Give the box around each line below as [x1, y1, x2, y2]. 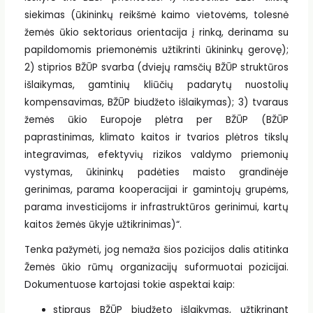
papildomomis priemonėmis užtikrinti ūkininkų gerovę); [24, 43, 289, 57]
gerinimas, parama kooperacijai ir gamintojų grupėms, [24, 183, 289, 197]
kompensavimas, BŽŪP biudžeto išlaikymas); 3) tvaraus [24, 96, 289, 110]
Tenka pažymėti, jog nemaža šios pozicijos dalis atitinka [24, 242, 289, 256]
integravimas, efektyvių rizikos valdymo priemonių [24, 148, 289, 162]
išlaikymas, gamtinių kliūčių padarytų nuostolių [24, 78, 289, 92]
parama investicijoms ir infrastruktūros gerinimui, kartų [24, 201, 289, 214]
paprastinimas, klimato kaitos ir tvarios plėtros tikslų [24, 131, 289, 145]
